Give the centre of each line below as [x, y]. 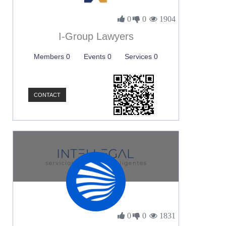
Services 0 [141, 56]
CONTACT [47, 95]
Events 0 [97, 56]
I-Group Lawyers [96, 36]
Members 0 [52, 56]
